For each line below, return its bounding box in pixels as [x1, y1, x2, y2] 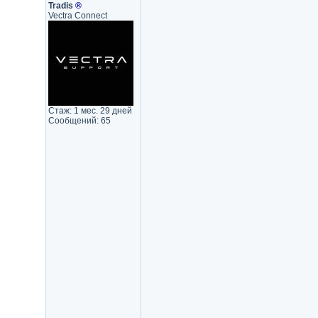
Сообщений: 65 [48, 116, 111, 126]
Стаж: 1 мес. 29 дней [48, 106, 132, 116]
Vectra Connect [48, 11, 107, 21]
